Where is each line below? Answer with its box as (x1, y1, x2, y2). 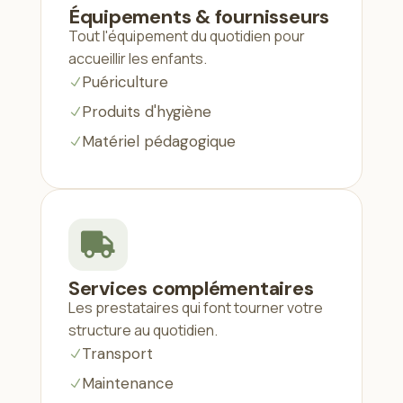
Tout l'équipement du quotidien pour (67, 25, 305, 46)
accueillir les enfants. (67, 48, 207, 68)
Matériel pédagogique (81, 130, 236, 151)
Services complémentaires (67, 274, 314, 301)
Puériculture (81, 71, 168, 92)
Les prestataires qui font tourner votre (67, 297, 323, 318)
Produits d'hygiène (81, 101, 211, 121)
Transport (81, 343, 153, 363)
